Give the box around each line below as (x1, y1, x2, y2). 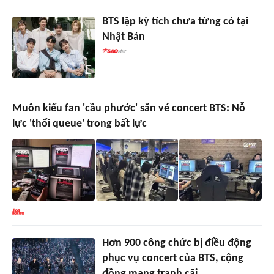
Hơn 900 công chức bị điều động (102, 237, 251, 249)
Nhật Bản (102, 31, 145, 43)
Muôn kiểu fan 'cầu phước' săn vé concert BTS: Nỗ (12, 102, 245, 114)
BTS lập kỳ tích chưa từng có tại (102, 15, 248, 28)
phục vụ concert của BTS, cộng (102, 252, 243, 264)
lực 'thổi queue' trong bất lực (12, 117, 147, 130)
